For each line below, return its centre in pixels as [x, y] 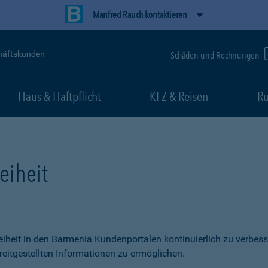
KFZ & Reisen [179, 96]
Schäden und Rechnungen [216, 55]
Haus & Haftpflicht [59, 96]
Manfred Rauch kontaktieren [140, 15]
